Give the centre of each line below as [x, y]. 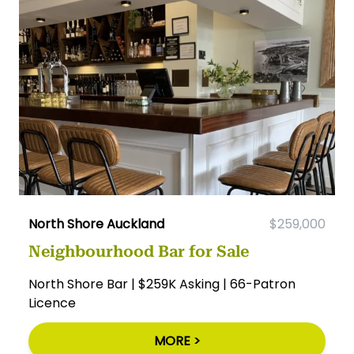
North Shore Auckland [96, 224]
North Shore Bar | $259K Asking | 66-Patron [162, 284]
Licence [52, 303]
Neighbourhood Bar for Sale [139, 251]
